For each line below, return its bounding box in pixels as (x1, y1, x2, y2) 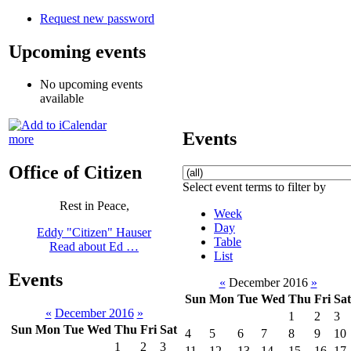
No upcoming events (40, 78, 143, 92)
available (40, 92, 84, 106)
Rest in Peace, (59, 199, 129, 213)
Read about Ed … (49, 240, 139, 254)
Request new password (40, 11, 154, 25)
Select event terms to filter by (183, 179, 326, 194)
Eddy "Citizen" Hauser (37, 226, 151, 240)
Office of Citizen (9, 162, 142, 183)
